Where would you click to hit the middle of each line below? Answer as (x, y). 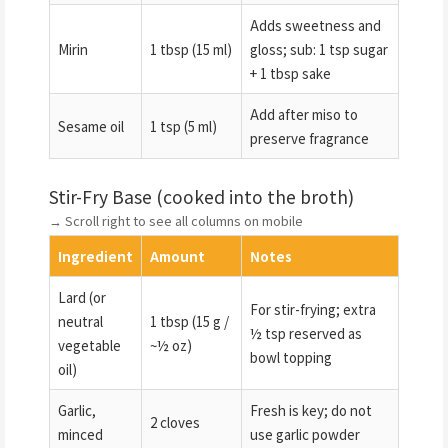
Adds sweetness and (315, 24)
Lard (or (82, 296)
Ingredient (95, 255)
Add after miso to (304, 113)
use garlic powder (305, 433)
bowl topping (291, 356)
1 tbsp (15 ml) (191, 48)
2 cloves (175, 421)
